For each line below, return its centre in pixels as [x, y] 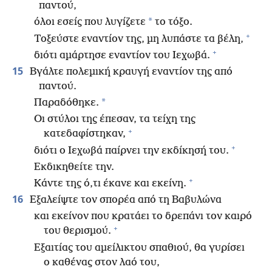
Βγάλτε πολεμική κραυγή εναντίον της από [130, 72]
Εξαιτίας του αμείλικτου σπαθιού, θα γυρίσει [139, 248]
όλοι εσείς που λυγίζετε [90, 22]
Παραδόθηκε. [66, 103]
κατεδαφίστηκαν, [85, 134]
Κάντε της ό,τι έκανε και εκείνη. [110, 183]
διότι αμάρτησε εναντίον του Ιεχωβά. [122, 55]
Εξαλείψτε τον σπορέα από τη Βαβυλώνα [124, 200]
